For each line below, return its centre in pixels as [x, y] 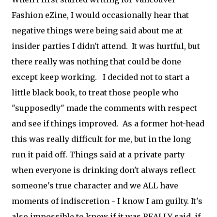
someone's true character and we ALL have [95, 186]
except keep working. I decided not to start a [101, 77]
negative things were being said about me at [97, 31]
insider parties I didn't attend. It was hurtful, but [106, 46]
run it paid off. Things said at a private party [98, 155]
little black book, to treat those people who [95, 93]
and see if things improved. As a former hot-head [108, 124]
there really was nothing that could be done [96, 62]
